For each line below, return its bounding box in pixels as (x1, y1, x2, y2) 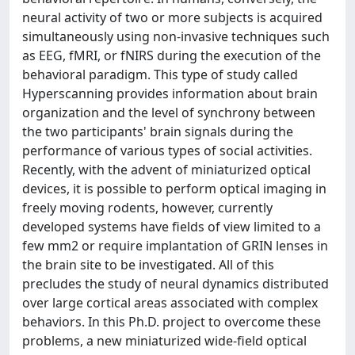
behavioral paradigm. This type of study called (22, 65, 298, 83)
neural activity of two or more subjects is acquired (22, 8, 323, 26)
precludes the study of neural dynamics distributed (22, 274, 329, 292)
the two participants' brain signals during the (22, 122, 293, 140)
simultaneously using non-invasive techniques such (22, 27, 330, 45)
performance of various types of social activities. (22, 141, 312, 159)
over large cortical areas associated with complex (22, 293, 318, 311)
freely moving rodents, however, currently (22, 198, 273, 216)
